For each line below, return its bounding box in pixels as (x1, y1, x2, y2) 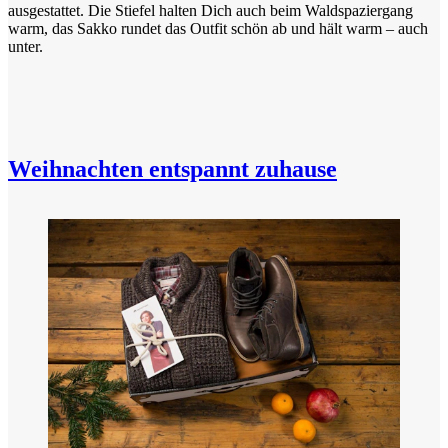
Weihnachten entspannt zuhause (8, 155, 337, 182)
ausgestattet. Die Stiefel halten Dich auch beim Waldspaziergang (8, 2, 413, 20)
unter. (8, 38, 43, 56)
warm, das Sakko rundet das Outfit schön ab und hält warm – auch (8, 20, 428, 38)
